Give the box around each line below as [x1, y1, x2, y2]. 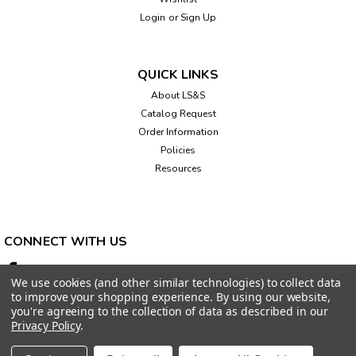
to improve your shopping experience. [11, 289, 217, 304]
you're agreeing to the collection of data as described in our [11, 304, 328, 319]
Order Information [137, 125, 219, 138]
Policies [161, 143, 195, 157]
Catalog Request [140, 106, 216, 120]
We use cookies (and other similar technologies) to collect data [11, 275, 341, 290]
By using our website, [216, 289, 331, 304]
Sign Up [180, 10, 216, 24]
